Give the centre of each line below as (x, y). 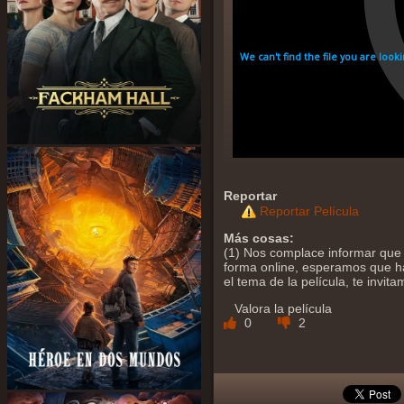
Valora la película (283, 309)
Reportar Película (309, 211)
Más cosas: (259, 239)
